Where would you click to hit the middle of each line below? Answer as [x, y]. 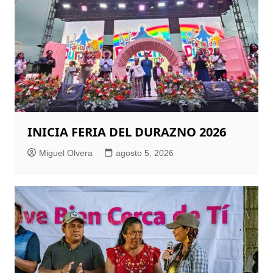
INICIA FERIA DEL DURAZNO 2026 [126, 132]
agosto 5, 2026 [144, 153]
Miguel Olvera [66, 153]
